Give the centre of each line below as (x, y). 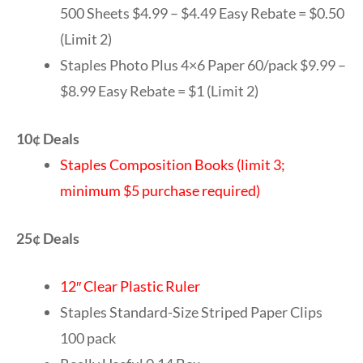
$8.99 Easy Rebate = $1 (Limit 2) (159, 90)
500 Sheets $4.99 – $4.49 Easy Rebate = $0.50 (202, 13)
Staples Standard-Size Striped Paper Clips (191, 312)
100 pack (88, 337)
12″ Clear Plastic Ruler (130, 286)
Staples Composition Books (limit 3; (173, 164)
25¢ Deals (48, 238)
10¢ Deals (48, 138)
